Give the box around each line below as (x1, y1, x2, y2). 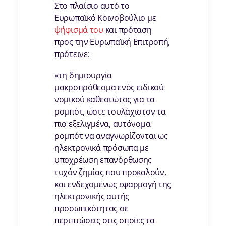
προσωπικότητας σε (54, 203, 129, 214)
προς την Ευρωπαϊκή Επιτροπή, (54, 36, 171, 48)
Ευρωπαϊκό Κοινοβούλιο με (54, 12, 156, 24)
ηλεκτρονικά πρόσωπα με (54, 142, 149, 154)
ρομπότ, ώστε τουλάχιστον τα (54, 106, 166, 118)
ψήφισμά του (54, 24, 103, 36)
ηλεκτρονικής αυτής (54, 191, 129, 202)
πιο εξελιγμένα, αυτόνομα (54, 118, 151, 130)
